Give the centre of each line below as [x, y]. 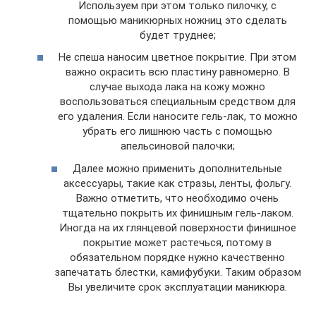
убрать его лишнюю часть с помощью [177, 131]
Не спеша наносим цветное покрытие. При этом [177, 57]
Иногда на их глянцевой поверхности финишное [177, 227]
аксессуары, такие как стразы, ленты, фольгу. [177, 183]
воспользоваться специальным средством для [177, 102]
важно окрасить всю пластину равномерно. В [177, 72]
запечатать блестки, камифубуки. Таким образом [177, 272]
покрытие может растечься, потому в [177, 242]
